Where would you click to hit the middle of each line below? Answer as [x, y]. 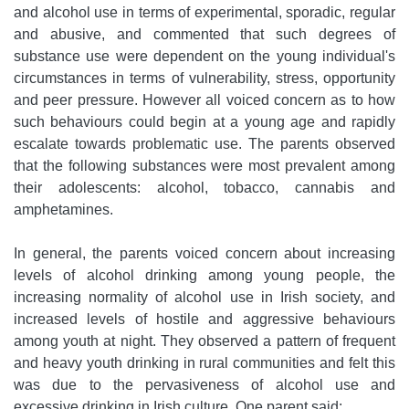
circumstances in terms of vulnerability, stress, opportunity [204, 79]
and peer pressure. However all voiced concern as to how [204, 100]
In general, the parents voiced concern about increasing [204, 254]
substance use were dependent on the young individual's [204, 57]
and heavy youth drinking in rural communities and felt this [204, 363]
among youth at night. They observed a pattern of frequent [204, 341]
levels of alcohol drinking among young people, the [204, 276]
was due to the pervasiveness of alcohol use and [204, 385]
